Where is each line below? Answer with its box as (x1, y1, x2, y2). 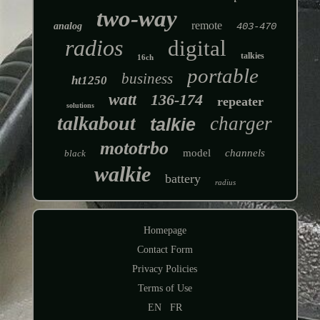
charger (210, 113, 273, 135)
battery (164, 171, 201, 186)
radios (65, 35, 124, 61)
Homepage (143, 225, 186, 236)
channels (225, 147, 266, 159)
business (121, 70, 173, 88)
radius (214, 178, 236, 187)
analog (53, 21, 82, 32)
